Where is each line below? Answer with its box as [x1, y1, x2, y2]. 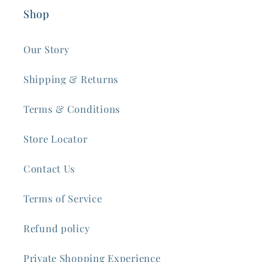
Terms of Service [23, 192, 102, 205]
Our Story [23, 43, 70, 56]
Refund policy [23, 222, 90, 235]
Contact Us [23, 162, 76, 175]
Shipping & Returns [23, 73, 119, 86]
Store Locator [23, 132, 88, 146]
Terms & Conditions [23, 102, 120, 116]
